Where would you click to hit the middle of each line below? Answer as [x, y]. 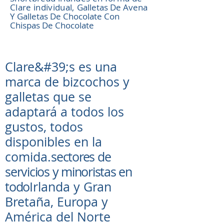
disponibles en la [53, 142]
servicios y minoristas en [68, 172]
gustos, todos [44, 127]
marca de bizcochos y [67, 82]
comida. [28, 157]
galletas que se [48, 97]
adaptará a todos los [64, 112]
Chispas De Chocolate [52, 25]
